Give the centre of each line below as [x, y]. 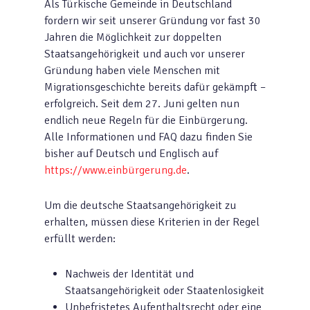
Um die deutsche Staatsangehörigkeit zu [140, 206]
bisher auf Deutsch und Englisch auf [131, 154]
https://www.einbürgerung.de [116, 170]
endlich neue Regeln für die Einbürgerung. [146, 120]
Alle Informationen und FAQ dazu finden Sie [148, 137]
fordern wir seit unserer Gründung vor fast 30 [153, 21]
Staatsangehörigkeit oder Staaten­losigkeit [165, 291]
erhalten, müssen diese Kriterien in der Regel [152, 222]
